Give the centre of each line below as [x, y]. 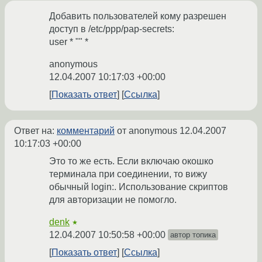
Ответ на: [35, 131]
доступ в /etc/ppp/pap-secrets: [112, 29]
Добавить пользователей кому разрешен [138, 16]
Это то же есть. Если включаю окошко [131, 161]
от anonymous [147, 131]
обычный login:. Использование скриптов [139, 187]
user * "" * [69, 42]
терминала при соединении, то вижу [128, 174]
